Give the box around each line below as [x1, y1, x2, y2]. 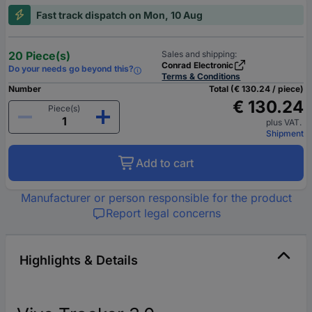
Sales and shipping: [162, 48, 237, 59]
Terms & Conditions [162, 70, 241, 81]
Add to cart [136, 155, 194, 170]
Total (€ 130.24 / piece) [209, 83, 304, 94]
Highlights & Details [19, 252, 138, 267]
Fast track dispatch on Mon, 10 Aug [36, 8, 203, 21]
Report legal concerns [105, 205, 221, 220]
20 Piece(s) [8, 48, 70, 63]
